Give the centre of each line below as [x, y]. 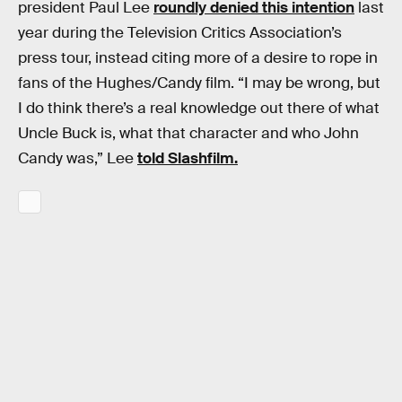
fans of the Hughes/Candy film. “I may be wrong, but [199, 83]
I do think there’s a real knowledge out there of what [199, 108]
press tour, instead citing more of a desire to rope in [198, 57]
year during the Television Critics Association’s [180, 32]
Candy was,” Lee [78, 158]
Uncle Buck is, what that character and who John [188, 133]
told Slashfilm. [188, 158]
